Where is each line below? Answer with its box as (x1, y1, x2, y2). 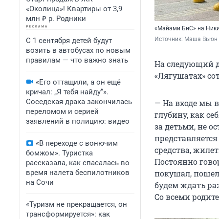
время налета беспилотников (26, 168, 130, 177)
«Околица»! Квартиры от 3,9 (26, 4, 122, 13)
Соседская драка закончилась (26, 97, 132, 106)
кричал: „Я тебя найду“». (26, 88, 109, 96)
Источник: (154, 36, 184, 43)
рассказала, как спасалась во (26, 158, 130, 167)
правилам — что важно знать (26, 56, 128, 65)
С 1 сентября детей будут (26, 36, 112, 45)
